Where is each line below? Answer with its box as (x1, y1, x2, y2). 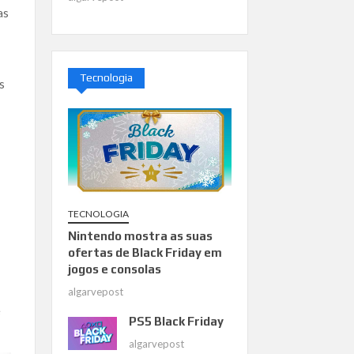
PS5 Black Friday (128, 314, 224, 329)
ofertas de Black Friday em (67, 246, 222, 260)
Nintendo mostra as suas (67, 229, 213, 243)
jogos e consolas (67, 262, 161, 277)
